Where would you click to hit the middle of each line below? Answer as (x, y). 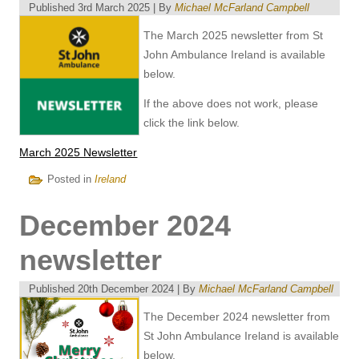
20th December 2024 (126, 288)
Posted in (70, 179)
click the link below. (192, 122)
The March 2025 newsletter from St (234, 35)
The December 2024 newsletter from (237, 316)
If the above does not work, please (231, 103)
